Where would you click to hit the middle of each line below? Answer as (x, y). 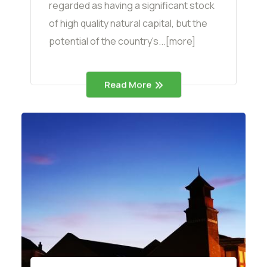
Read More (128, 85)
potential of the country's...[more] (122, 41)
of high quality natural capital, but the (128, 24)
